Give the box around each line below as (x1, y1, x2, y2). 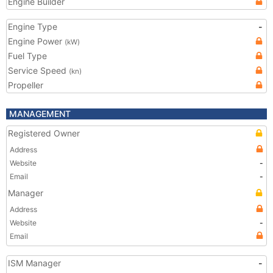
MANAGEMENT (9, 108, 71, 119)
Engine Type (8, 21, 57, 32)
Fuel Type (8, 51, 47, 61)
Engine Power (8, 36, 65, 46)
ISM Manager (8, 258, 61, 268)
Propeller (8, 80, 43, 90)
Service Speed (8, 65, 69, 76)
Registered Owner (8, 128, 80, 138)
